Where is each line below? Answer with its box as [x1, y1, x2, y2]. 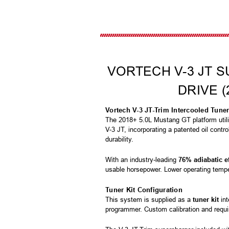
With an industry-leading [105, 155, 178, 164]
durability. [105, 135, 133, 143]
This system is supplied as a [105, 195, 193, 203]
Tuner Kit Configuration [105, 186, 182, 194]
